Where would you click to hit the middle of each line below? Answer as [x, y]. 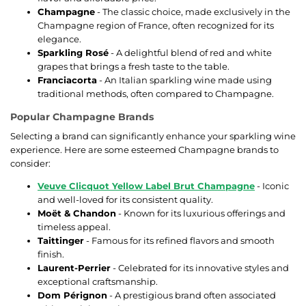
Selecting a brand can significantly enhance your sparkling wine [153, 136]
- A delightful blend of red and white [190, 52]
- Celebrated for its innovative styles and [200, 267]
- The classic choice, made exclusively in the [193, 11]
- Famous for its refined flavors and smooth [179, 240]
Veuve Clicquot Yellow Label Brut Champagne [146, 185]
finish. [51, 254]
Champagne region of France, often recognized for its [156, 25]
